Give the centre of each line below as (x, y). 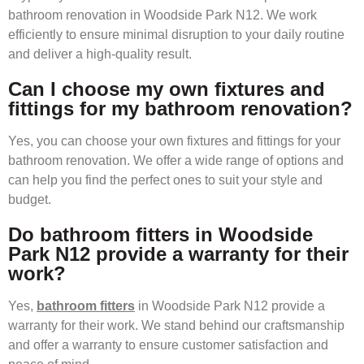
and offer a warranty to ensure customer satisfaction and (168, 344)
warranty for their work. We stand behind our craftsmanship (176, 325)
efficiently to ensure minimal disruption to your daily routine (176, 34)
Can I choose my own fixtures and (167, 89)
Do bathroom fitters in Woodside (160, 234)
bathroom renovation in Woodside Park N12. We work (162, 15)
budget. (30, 199)
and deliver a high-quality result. (100, 54)
